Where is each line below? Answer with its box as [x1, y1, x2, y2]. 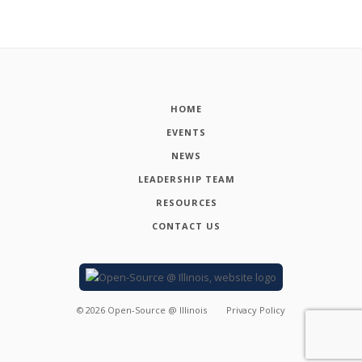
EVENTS [166, 126, 207, 139]
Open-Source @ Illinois [107, 303, 208, 316]
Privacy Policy [225, 303, 285, 316]
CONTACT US [152, 219, 221, 232]
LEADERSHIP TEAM [137, 172, 235, 185]
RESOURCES [155, 196, 217, 208]
